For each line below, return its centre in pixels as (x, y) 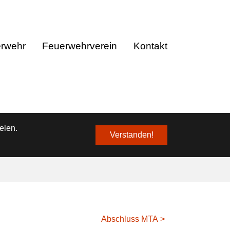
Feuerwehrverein (80, 46)
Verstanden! (131, 135)
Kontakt (150, 46)
